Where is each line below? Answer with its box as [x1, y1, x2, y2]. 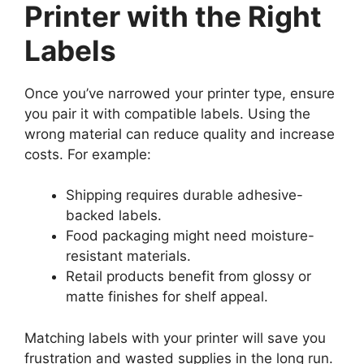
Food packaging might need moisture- [66, 227, 314, 245]
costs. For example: [24, 145, 151, 162]
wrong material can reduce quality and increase [24, 125, 335, 142]
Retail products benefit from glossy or [66, 268, 311, 285]
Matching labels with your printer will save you [24, 329, 326, 346]
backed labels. [66, 207, 162, 224]
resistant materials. [66, 248, 191, 265]
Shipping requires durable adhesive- [66, 187, 303, 204]
